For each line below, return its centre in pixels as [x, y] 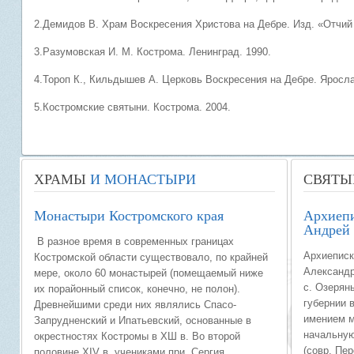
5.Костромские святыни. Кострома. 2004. [132, 107]
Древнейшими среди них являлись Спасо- [135, 305]
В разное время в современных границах [134, 241]
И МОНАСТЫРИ [141, 179]
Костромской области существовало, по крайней [151, 257]
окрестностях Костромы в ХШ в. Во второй [137, 336]
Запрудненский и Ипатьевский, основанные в [143, 320]
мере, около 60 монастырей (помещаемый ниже [149, 273]
